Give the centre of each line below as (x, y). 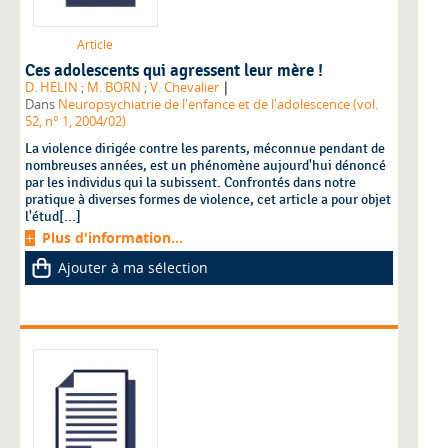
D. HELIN (51, 88)
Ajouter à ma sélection (133, 268)
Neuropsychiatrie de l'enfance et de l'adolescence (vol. (218, 105)
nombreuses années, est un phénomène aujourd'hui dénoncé (205, 166)
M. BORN (114, 88)
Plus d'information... (112, 238)
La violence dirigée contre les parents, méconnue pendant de (205, 149)
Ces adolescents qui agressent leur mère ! (174, 71)
